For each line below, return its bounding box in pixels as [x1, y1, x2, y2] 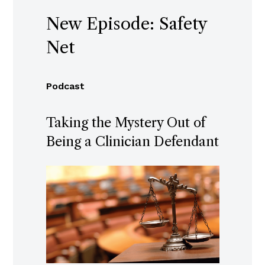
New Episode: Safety [46, 14, 207, 34]
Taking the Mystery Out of [46, 115, 205, 131]
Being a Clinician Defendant [46, 134, 219, 150]
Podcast [46, 80, 85, 92]
